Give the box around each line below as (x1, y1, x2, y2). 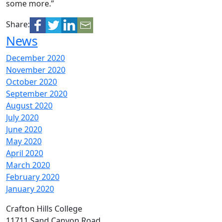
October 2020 (6, 76, 57, 87)
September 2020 (6, 88, 67, 99)
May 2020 (6, 136, 42, 147)
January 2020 (6, 183, 54, 194)
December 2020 (6, 53, 65, 63)
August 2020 (6, 100, 53, 111)
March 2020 (6, 160, 50, 170)
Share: (6, 19, 30, 30)
